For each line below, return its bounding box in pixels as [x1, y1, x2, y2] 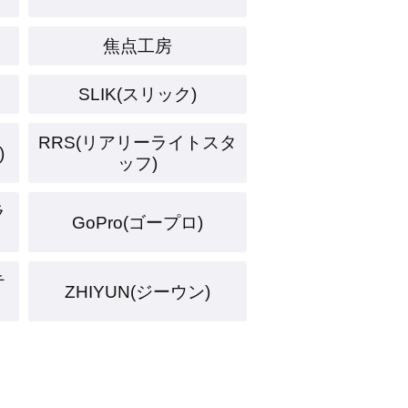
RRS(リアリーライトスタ [38, 133, 237, 152]
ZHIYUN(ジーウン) [65, 281, 210, 301]
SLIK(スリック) [78, 85, 197, 104]
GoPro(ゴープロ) [72, 212, 203, 232]
